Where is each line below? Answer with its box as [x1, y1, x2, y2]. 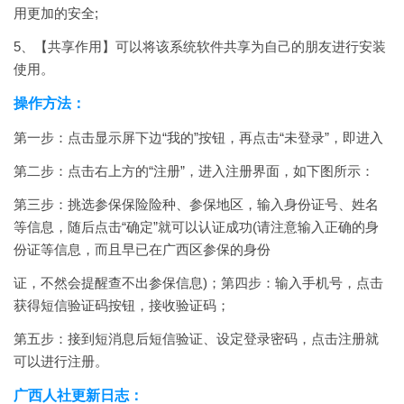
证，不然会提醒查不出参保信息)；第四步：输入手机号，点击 [14, 275, 383, 290]
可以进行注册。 [14, 353, 108, 369]
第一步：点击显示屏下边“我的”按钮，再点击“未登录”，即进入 [14, 130, 383, 145]
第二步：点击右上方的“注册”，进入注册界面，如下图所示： [14, 163, 374, 179]
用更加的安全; [14, 5, 98, 21]
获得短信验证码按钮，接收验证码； [14, 298, 230, 313]
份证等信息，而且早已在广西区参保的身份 [14, 242, 271, 257]
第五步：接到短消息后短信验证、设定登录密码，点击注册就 [14, 331, 379, 346]
